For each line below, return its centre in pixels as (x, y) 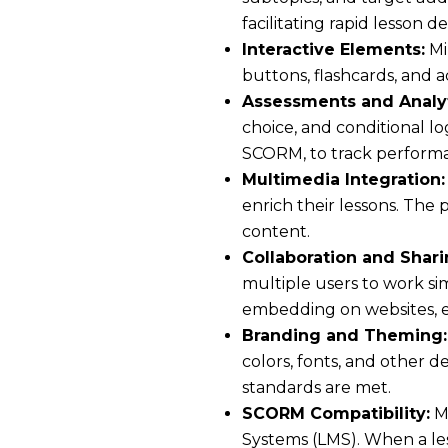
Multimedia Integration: (343, 179)
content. (276, 231)
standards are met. (316, 387)
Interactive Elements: (333, 49)
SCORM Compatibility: (336, 413)
